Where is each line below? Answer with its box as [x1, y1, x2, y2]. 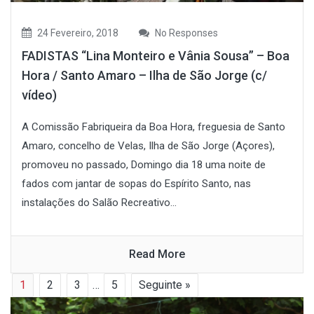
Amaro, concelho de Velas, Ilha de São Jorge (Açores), [22, 139, 275, 153]
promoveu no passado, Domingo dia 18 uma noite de [22, 158, 266, 172]
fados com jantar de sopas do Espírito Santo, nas [22, 177, 251, 191]
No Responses [153, 27, 218, 39]
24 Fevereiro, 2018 [35, 27, 118, 39]
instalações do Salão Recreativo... [22, 196, 177, 210]
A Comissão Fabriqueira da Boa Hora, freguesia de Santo [22, 121, 285, 134]
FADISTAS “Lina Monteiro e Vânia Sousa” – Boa [22, 48, 289, 64]
